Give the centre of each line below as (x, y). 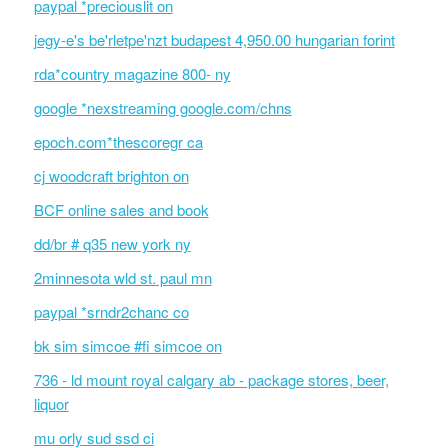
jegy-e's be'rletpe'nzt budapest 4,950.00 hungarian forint (214, 39)
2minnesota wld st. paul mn (122, 277)
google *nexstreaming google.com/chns (162, 107)
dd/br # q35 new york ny (112, 243)
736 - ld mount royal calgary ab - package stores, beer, (211, 379)
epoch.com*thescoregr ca (118, 141)
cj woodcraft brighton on (111, 175)
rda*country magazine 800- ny (132, 73)
